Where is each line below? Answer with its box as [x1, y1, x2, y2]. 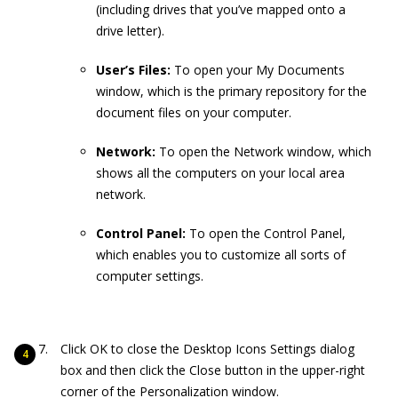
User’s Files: [96, 60, 171, 78]
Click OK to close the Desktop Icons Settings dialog [60, 339, 354, 357]
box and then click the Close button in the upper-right [60, 361, 365, 378]
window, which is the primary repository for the [96, 82, 367, 99]
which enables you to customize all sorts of [96, 245, 346, 263]
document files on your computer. [96, 103, 291, 121]
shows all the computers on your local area [96, 163, 345, 181]
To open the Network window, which [155, 142, 371, 160]
